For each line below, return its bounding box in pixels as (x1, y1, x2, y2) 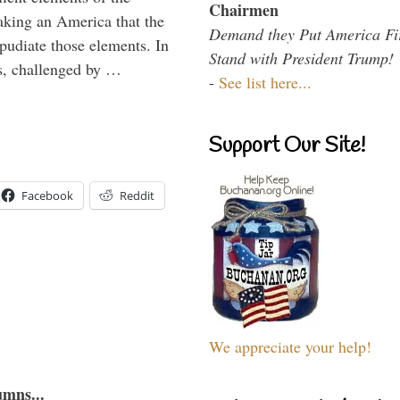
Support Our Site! (209, 131, 365, 161)
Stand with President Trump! (209, 46, 394, 69)
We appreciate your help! (209, 335, 371, 357)
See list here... (219, 71, 312, 93)
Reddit (120, 187, 154, 204)
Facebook (21, 187, 73, 204)
